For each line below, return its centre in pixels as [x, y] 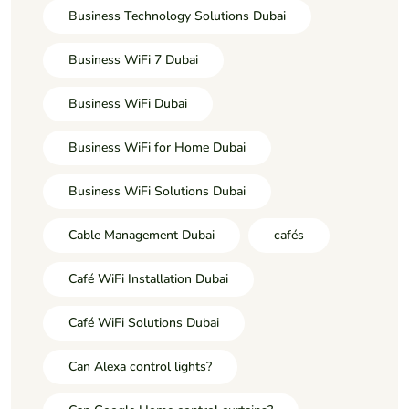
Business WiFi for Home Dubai [157, 148]
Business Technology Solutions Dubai [177, 16]
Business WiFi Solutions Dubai [157, 192]
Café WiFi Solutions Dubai [144, 323]
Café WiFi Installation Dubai [148, 279]
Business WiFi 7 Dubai [133, 60]
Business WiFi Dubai [128, 104]
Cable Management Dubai [142, 236]
